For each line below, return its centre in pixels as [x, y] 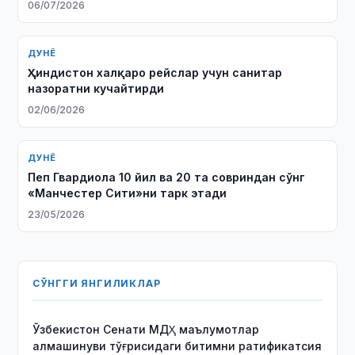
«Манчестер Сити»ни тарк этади [128, 193]
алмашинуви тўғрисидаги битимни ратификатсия [177, 346]
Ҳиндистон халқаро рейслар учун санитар [155, 73]
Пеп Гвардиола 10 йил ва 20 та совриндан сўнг [167, 177]
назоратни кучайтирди [96, 88]
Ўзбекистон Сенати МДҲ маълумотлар [146, 329]
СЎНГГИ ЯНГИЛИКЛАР [97, 283]
